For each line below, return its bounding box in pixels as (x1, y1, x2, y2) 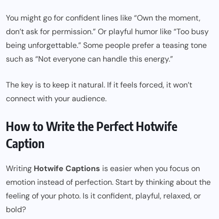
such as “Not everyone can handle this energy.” (6, 54, 173, 65)
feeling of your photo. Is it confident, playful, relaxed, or (6, 191, 201, 201)
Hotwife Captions (34, 163, 100, 174)
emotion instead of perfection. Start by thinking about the (6, 177, 211, 188)
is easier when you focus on (100, 163, 200, 174)
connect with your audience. (6, 93, 107, 104)
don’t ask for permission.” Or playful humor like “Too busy (6, 26, 209, 37)
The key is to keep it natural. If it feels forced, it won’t (6, 80, 192, 90)
